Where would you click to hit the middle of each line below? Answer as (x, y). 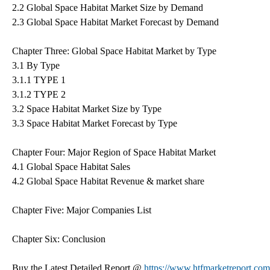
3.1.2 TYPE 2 (39, 94)
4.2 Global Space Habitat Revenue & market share (108, 181)
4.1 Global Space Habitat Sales (71, 166)
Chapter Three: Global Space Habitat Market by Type (114, 51)
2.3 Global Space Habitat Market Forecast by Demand (115, 22)
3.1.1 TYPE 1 (39, 80)
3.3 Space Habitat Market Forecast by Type (95, 123)
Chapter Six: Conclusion (59, 239)
